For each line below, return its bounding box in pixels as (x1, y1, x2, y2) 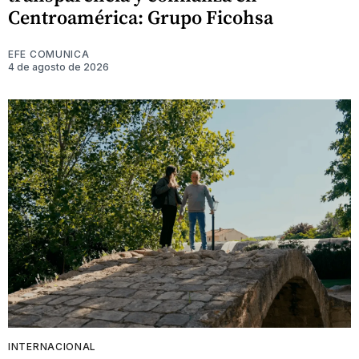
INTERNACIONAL (8, 341, 97, 353)
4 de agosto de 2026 (8, 60, 109, 73)
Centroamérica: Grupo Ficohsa (8, 3, 273, 30)
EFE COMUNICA (8, 47, 90, 60)
